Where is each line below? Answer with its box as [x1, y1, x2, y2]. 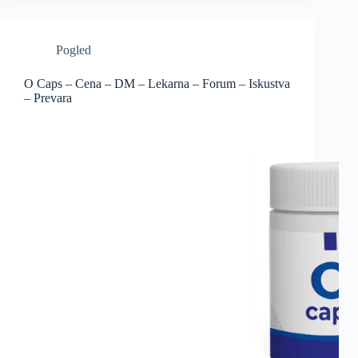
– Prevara [24, 91, 72, 105]
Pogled [56, 43, 91, 58]
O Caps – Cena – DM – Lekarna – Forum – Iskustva [24, 77, 290, 91]
